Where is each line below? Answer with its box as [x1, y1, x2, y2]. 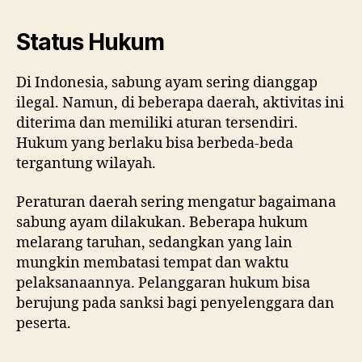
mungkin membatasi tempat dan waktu [16, 253, 288, 272]
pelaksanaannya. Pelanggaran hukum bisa [16, 273, 310, 293]
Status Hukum [16, 28, 165, 57]
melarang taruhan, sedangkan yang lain [16, 233, 293, 252]
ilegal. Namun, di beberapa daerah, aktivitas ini [16, 94, 344, 113]
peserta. [16, 314, 71, 333]
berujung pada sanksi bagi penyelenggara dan [16, 293, 335, 313]
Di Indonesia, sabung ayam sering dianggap [16, 74, 318, 93]
